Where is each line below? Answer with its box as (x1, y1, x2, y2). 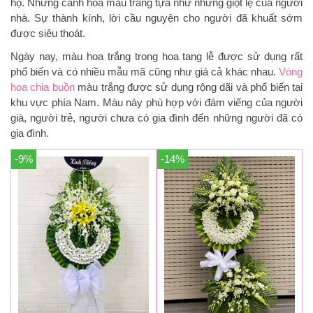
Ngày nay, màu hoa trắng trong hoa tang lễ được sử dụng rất (10, 50, 303, 62)
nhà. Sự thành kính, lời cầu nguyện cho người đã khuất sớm (10, 11, 303, 24)
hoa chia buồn (10, 80, 75, 93)
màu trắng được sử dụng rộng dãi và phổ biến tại (74, 80, 303, 93)
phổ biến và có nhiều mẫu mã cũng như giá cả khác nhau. (10, 65, 279, 78)
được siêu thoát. (10, 27, 85, 39)
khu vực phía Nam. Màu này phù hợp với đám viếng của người (10, 96, 303, 108)
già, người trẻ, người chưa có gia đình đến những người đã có (10, 111, 303, 124)
